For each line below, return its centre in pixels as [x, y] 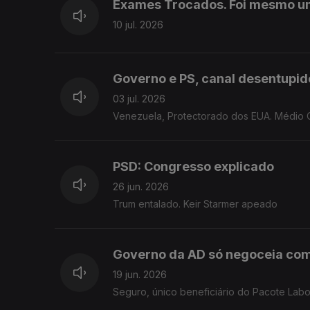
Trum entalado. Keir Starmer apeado [195, 204]
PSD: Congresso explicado [193, 167]
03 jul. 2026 [139, 99]
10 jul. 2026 [138, 25]
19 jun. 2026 [140, 275]
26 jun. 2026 [141, 187]
